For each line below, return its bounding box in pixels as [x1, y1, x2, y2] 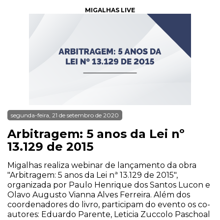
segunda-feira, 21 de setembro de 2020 [11, 111, 119, 119]
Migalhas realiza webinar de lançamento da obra [7, 161, 196, 170]
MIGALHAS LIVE [85, 6, 135, 14]
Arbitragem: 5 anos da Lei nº [7, 127, 185, 141]
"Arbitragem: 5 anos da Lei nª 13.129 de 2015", [7, 170, 178, 180]
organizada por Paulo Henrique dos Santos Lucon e [7, 180, 210, 190]
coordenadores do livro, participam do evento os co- [7, 200, 210, 209]
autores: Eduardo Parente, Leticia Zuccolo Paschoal [7, 210, 210, 219]
